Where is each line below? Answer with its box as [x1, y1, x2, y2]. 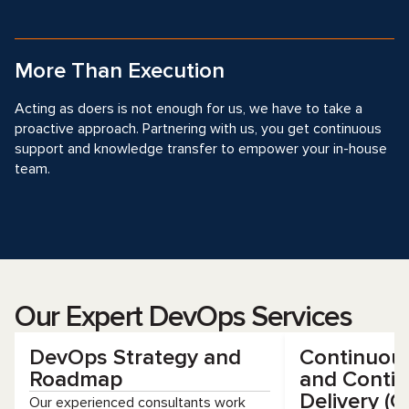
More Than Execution [15, 58, 225, 84]
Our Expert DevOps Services [15, 299, 352, 335]
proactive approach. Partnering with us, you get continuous [15, 120, 382, 138]
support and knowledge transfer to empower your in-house [15, 140, 387, 158]
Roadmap [29, 366, 122, 393]
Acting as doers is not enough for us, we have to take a [15, 100, 362, 118]
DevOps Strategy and [29, 344, 241, 371]
